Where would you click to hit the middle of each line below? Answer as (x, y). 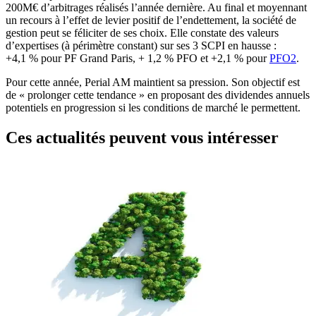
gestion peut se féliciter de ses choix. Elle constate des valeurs (142, 33)
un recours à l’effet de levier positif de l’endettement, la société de (151, 20)
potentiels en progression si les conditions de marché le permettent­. (153, 108)
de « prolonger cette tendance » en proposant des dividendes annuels (158, 95)
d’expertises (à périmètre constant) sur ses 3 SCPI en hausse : (141, 46)
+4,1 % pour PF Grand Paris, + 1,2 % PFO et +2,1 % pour (138, 59)
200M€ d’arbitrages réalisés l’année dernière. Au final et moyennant (156, 8)
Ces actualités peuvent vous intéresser (142, 138)
